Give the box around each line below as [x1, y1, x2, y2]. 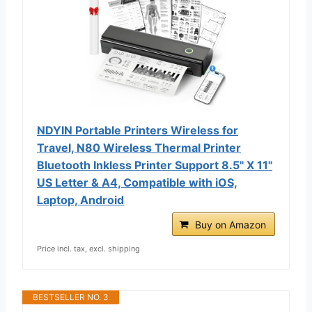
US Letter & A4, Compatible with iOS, [37, 175, 237, 189]
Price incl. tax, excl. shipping [37, 243, 140, 253]
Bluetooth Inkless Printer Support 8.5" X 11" [37, 157, 272, 172]
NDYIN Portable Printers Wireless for [37, 123, 238, 137]
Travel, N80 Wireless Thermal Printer [37, 140, 241, 155]
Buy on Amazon [195, 218, 266, 231]
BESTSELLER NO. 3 [33, 291, 109, 302]
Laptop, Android [37, 192, 124, 207]
